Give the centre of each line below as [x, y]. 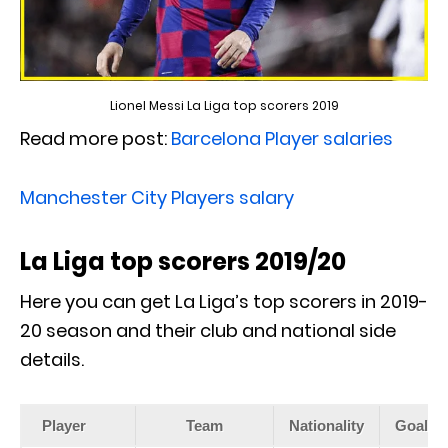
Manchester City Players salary [157, 198]
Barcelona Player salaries [282, 139]
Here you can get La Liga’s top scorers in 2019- [224, 302]
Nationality [326, 426]
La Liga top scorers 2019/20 [183, 262]
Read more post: [95, 139]
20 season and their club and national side [208, 331]
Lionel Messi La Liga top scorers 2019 [224, 106]
